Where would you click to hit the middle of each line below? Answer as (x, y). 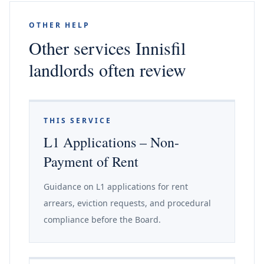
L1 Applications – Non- (111, 142)
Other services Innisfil (107, 48)
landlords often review (108, 70)
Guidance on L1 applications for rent (116, 187)
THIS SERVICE (78, 121)
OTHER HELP (60, 25)
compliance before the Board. (102, 220)
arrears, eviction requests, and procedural (127, 203)
